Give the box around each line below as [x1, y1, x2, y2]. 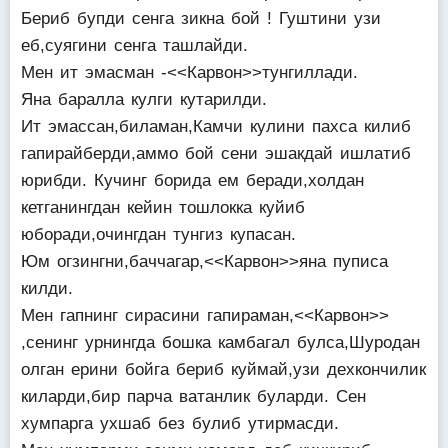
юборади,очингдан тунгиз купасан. [21, 225, 296, 244]
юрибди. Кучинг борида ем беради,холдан [21, 171, 364, 190]
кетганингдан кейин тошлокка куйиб [21, 198, 305, 217]
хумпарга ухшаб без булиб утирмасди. [21, 414, 339, 433]
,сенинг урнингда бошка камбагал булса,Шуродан [21, 333, 420, 352]
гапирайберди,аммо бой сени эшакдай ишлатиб [21, 144, 411, 163]
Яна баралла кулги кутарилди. [21, 90, 267, 109]
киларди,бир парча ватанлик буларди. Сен [21, 387, 366, 406]
